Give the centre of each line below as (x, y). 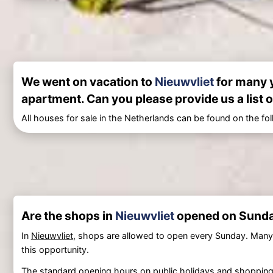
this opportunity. (55, 249)
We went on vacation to (88, 82)
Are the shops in (68, 216)
